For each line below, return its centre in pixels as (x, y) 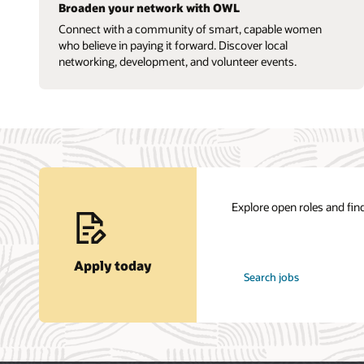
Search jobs (271, 277)
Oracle (247, 279)
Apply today (113, 265)
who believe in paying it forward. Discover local (173, 45)
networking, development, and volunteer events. (178, 61)
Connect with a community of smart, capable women (190, 28)
